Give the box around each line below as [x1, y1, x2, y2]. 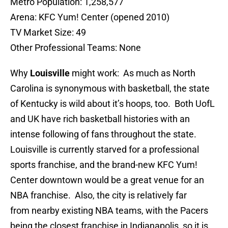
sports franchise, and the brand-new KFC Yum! [10, 159, 197, 170]
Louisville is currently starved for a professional [10, 144, 199, 155]
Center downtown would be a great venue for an [10, 175, 204, 186]
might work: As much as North [70, 68, 195, 79]
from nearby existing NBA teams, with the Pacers [10, 205, 208, 216]
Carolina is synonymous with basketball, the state [10, 83, 210, 94]
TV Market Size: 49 [10, 27, 86, 38]
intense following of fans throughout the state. [10, 129, 198, 140]
